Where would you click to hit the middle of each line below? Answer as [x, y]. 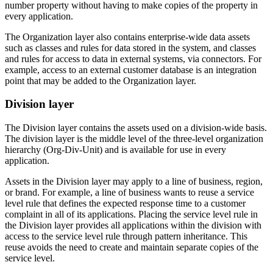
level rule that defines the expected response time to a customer [125, 204]
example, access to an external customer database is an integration [131, 69]
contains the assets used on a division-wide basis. [172, 128]
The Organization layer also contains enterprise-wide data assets [127, 37]
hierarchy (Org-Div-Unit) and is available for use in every [115, 150]
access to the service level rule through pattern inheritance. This [126, 236]
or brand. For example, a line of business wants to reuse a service [129, 193]
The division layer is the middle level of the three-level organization [134, 139]
